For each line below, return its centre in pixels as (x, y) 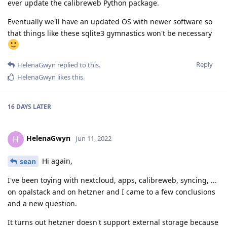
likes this (69, 77)
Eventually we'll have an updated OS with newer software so (110, 21)
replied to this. (78, 65)
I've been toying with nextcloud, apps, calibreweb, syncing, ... (112, 180)
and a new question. (42, 204)
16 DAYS (20, 106)
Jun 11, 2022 (93, 139)
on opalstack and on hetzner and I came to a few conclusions (111, 192)
